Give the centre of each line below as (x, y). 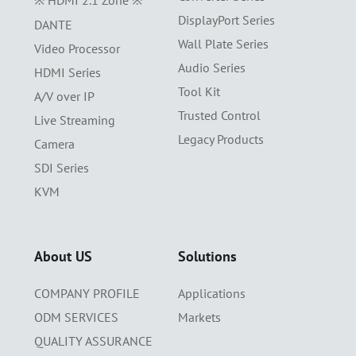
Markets (199, 317)
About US (63, 257)
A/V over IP (64, 97)
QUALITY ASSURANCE (93, 341)
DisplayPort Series (226, 20)
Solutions (207, 257)
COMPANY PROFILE (87, 294)
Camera (54, 144)
